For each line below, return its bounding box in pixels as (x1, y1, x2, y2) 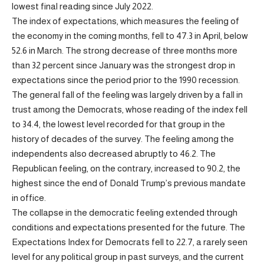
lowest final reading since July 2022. (12, 1, 153, 11)
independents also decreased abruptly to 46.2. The (12, 148, 216, 159)
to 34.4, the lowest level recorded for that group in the (12, 119, 225, 129)
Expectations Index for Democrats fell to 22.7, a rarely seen (12, 237, 247, 247)
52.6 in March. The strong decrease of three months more (12, 45, 237, 55)
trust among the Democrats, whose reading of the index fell (12, 104, 247, 114)
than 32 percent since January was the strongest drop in (12, 60, 235, 70)
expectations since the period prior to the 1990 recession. (12, 75, 240, 85)
